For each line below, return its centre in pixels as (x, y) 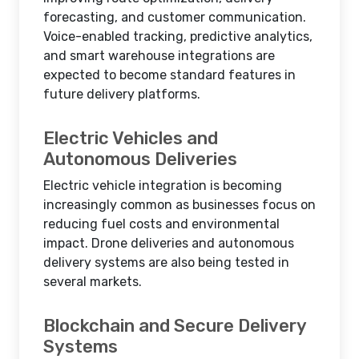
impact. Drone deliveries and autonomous (169, 243)
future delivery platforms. (122, 94)
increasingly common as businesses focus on (179, 205)
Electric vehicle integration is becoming (163, 186)
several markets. (93, 282)
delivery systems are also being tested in (166, 262)
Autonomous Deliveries (140, 159)
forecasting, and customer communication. (175, 17)
